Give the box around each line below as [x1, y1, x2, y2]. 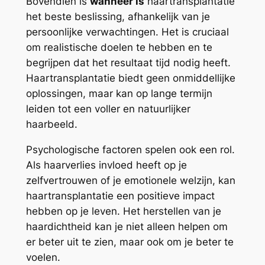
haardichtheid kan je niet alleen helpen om [25, 221, 228, 233]
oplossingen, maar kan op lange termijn [25, 88, 212, 100]
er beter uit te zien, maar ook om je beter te [25, 236, 234, 248]
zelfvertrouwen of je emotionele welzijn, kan [25, 174, 235, 187]
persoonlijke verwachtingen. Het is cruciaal [25, 26, 229, 38]
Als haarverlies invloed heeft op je [25, 159, 187, 172]
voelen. [25, 251, 60, 264]
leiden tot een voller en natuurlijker [25, 103, 190, 115]
